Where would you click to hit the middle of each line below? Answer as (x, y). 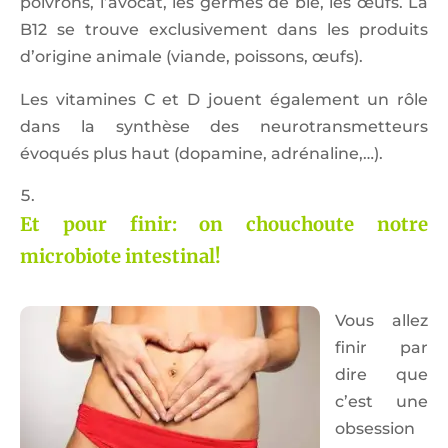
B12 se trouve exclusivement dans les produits (224, 30)
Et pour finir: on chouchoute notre (224, 225)
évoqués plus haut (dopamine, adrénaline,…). (201, 154)
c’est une (381, 402)
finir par (381, 348)
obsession (375, 429)
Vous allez (381, 321)
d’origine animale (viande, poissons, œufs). (191, 57)
